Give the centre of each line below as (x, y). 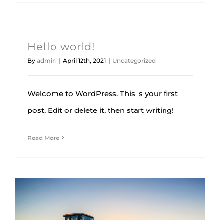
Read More (43, 137)
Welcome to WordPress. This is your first (103, 93)
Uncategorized (134, 60)
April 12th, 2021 (84, 60)
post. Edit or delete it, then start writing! (101, 110)
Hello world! (61, 46)
